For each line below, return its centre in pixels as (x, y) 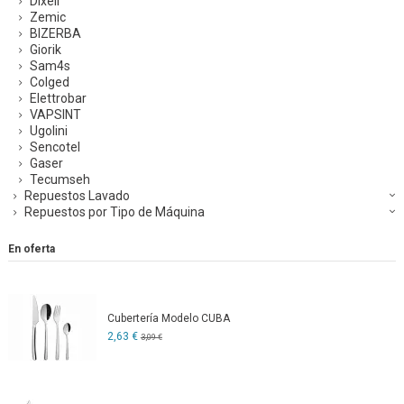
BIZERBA (55, 34)
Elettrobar (58, 99)
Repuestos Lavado (77, 196)
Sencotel (55, 147)
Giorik (46, 50)
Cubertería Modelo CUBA (168, 318)
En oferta (32, 249)
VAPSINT (55, 115)
